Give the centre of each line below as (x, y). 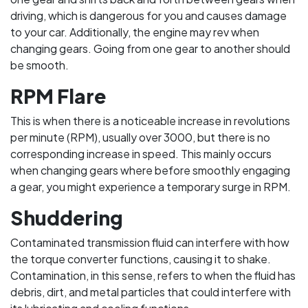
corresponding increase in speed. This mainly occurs (141, 154)
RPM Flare (58, 96)
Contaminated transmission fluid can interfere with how (150, 242)
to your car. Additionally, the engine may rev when (135, 32)
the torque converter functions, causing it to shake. (141, 259)
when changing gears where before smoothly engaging (150, 170)
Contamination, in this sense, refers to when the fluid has (153, 275)
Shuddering (67, 218)
